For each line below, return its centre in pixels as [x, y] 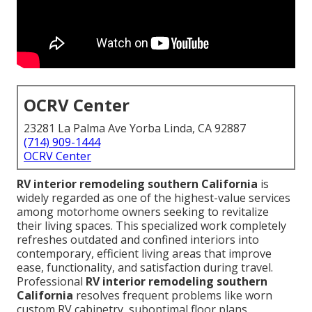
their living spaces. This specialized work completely [151, 226]
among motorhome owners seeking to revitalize [143, 212]
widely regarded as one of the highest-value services [154, 198]
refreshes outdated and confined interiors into [138, 240]
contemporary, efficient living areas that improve [144, 254]
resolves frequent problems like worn [173, 296]
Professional [51, 282]
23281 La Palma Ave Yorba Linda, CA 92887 [135, 128]
